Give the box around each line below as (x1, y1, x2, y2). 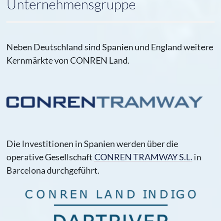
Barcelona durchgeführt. (6, 164, 101, 176)
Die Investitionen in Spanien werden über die (6, 138, 178, 149)
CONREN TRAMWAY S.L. (94, 151, 192, 162)
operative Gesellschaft (6, 151, 94, 162)
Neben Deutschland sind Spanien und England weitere (6, 41, 213, 52)
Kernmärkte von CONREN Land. (6, 54, 130, 66)
